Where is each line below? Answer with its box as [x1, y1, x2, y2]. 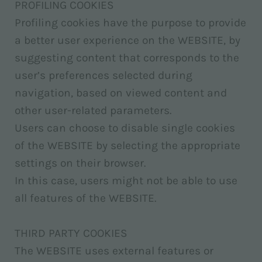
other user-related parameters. [15, 104, 171, 117]
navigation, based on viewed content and [15, 86, 227, 99]
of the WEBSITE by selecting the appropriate [15, 139, 240, 152]
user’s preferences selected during [15, 68, 192, 82]
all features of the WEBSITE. [15, 191, 156, 205]
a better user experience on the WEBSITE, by [15, 33, 240, 47]
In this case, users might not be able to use [15, 174, 237, 187]
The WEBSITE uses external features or [15, 244, 213, 257]
